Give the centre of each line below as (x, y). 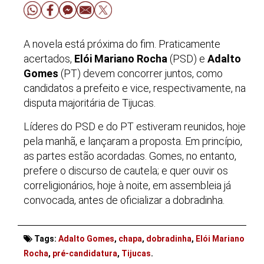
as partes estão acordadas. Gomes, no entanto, (130, 156)
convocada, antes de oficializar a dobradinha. (124, 200)
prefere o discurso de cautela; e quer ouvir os (126, 171)
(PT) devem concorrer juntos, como (141, 73)
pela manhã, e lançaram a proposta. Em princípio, (133, 141)
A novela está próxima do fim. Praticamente (122, 44)
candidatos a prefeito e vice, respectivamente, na (135, 88)
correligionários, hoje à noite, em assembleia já (127, 185)
